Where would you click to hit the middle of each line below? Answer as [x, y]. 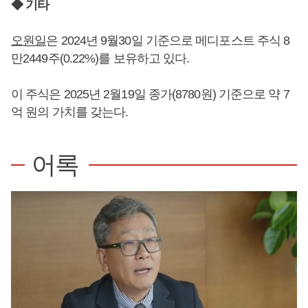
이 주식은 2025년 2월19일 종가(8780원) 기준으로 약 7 [150, 94]
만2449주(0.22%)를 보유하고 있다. [100, 58]
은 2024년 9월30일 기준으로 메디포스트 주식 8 [168, 40]
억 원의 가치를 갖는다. [70, 112]
